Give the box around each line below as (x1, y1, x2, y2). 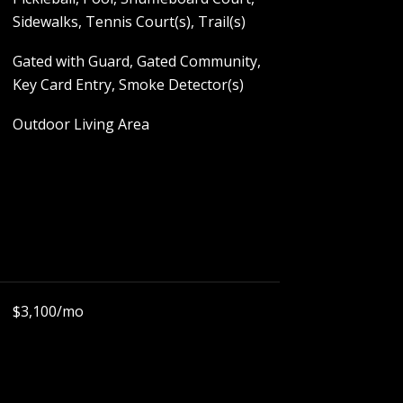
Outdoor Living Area (12, 114, 149, 134)
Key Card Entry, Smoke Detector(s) (12, 75, 244, 94)
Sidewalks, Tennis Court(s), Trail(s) (12, 12, 246, 31)
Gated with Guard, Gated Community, (12, 51, 261, 71)
